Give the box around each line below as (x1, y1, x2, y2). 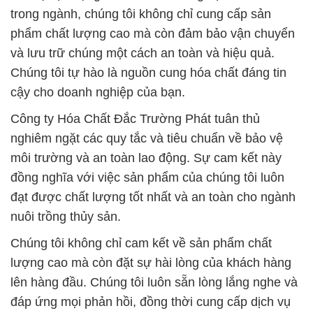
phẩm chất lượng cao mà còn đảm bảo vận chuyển (10, 27, 295, 41)
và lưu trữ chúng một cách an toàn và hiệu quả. (10, 46, 275, 61)
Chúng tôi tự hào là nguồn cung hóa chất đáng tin (10, 66, 286, 80)
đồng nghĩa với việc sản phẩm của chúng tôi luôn (10, 170, 284, 185)
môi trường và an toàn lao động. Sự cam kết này (10, 151, 282, 166)
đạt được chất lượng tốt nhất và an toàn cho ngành (10, 190, 296, 205)
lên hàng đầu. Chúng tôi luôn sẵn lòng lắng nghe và (10, 275, 298, 290)
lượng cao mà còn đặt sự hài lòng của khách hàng (10, 256, 291, 270)
